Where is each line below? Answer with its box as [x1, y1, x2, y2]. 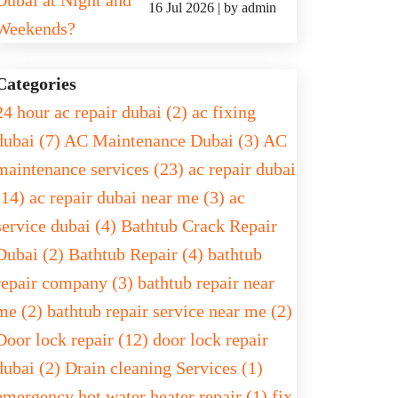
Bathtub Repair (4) [68, 244, 208, 264]
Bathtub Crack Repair [121, 216, 277, 235]
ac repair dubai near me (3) [29, 187, 229, 207]
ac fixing [192, 102, 256, 122]
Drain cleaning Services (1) [65, 358, 263, 378]
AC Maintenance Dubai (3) [64, 131, 263, 150]
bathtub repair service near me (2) [47, 301, 292, 321]
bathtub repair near [138, 273, 275, 292]
